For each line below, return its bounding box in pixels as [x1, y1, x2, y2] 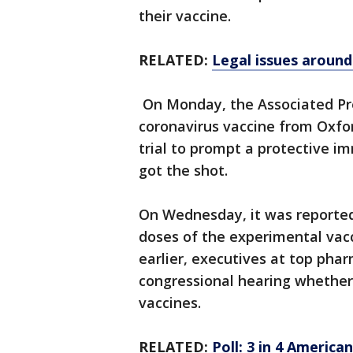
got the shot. [139, 161, 228, 180]
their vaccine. [139, 6, 231, 25]
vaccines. [139, 293, 205, 312]
